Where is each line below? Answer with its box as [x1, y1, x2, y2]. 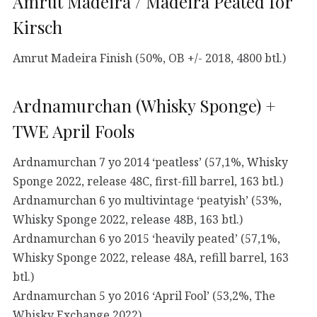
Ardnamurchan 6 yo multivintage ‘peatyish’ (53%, [13, 192, 282, 208]
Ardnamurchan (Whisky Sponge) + [13, 93, 276, 117]
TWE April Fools [13, 119, 134, 142]
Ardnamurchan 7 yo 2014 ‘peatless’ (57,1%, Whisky [13, 154, 288, 170]
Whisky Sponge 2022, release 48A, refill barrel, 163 [13, 249, 289, 265]
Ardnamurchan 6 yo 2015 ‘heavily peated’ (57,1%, [13, 230, 280, 246]
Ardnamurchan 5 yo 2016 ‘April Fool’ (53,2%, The [13, 287, 275, 304]
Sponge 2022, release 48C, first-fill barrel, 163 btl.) [13, 173, 283, 189]
